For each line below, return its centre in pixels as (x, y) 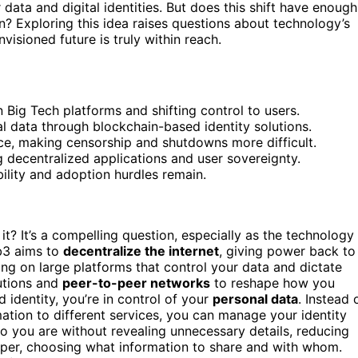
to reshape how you (272, 283)
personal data (255, 299)
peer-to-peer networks (136, 283)
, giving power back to (287, 251)
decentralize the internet (141, 251)
